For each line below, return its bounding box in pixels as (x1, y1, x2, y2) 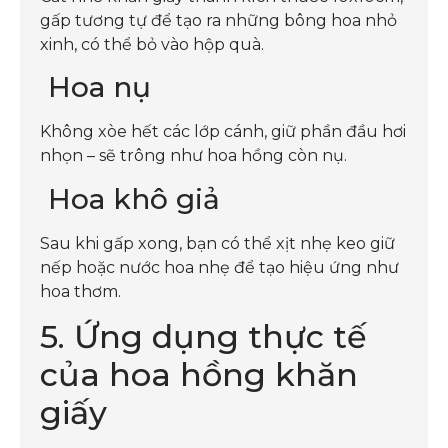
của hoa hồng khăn (40, 355, 358, 395)
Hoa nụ (40, 70, 151, 105)
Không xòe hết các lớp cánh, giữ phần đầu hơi (40, 122, 406, 142)
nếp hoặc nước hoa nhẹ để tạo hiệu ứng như (40, 257, 399, 277)
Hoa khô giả (40, 181, 220, 216)
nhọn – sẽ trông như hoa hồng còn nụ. (40, 146, 347, 166)
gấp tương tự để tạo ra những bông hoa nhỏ (40, 10, 397, 30)
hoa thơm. (40, 281, 121, 301)
